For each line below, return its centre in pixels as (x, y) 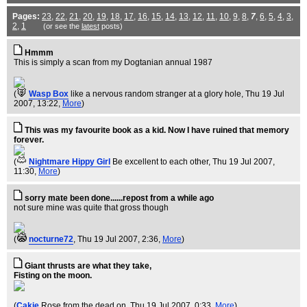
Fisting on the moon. (53, 275)
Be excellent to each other (160, 162)
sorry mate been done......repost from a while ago (119, 198)
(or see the (62, 26)
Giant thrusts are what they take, (88, 266)
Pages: (26, 16)
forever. (29, 140)
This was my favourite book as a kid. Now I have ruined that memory (157, 130)
